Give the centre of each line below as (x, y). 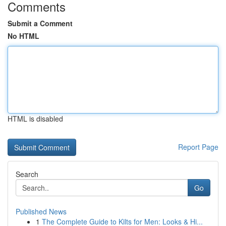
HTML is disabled (35, 119)
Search (27, 174)
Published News (41, 211)
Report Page (198, 147)
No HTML (23, 36)
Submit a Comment (40, 23)
